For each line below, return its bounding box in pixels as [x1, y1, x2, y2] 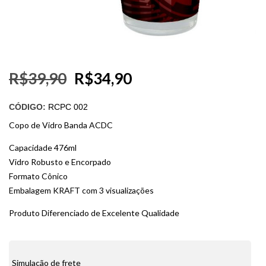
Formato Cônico [9, 171, 68, 181]
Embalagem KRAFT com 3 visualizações [9, 185, 154, 195]
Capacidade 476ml [9, 142, 77, 153]
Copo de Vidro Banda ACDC [9, 120, 113, 130]
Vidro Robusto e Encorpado [9, 157, 111, 167]
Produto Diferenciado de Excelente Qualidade [9, 208, 179, 218]
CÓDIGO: [9, 102, 48, 112]
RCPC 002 [48, 102, 88, 112]
